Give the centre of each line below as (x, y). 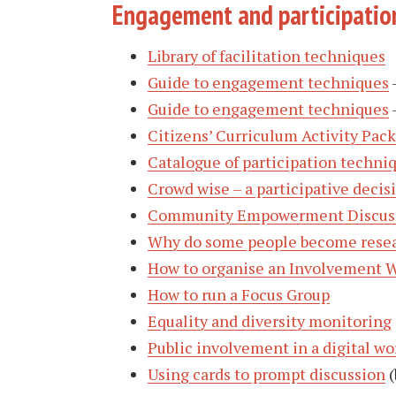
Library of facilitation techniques (267, 55)
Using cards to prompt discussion (267, 373)
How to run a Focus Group (239, 294)
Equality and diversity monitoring (270, 320)
